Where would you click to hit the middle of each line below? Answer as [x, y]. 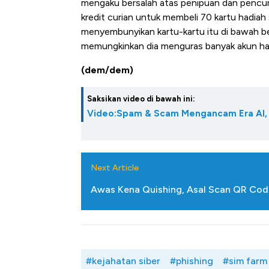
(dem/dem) [107, 70]
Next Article [115, 168]
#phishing [192, 261]
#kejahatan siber [123, 261]
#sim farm [245, 261]
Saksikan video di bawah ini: [141, 99]
